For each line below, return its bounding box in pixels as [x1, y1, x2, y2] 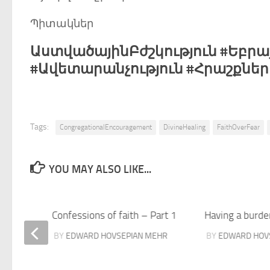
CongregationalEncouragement [60, 123, 152, 131]
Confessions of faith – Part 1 [52, 209, 177, 222]
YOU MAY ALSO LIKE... [48, 163, 151, 176]
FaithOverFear [217, 123, 260, 131]
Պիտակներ [30, 17, 93, 30]
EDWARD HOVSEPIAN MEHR [66, 231, 168, 242]
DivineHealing [163, 123, 206, 131]
